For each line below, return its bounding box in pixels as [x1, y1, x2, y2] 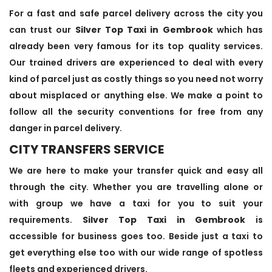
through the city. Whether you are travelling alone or [9, 180, 263, 193]
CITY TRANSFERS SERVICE [9, 140, 164, 158]
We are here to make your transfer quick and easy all [9, 164, 263, 177]
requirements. [9, 213, 83, 226]
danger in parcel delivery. [9, 121, 122, 134]
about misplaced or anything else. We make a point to [9, 89, 263, 101]
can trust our [9, 23, 75, 36]
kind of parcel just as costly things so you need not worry [9, 72, 263, 85]
